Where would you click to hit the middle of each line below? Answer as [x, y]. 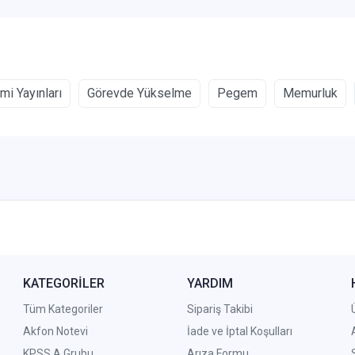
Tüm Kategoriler [63, 309]
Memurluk [310, 94]
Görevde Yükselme [139, 94]
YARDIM [210, 284]
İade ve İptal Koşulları [239, 332]
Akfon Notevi [56, 332]
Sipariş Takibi [219, 309]
